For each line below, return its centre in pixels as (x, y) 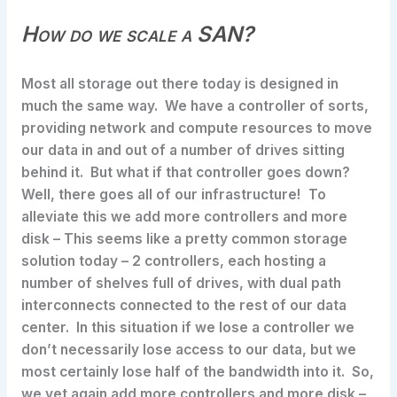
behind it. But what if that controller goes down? (187, 173)
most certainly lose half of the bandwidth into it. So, (197, 372)
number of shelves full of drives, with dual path (181, 284)
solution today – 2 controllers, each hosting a (173, 261)
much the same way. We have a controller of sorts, (195, 106)
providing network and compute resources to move (196, 128)
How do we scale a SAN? (137, 34)
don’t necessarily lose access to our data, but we (188, 350)
